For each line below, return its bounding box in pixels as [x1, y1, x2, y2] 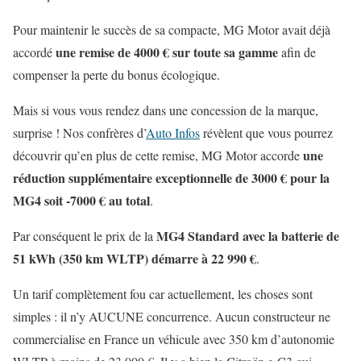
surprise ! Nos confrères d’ [13, 123, 146, 141]
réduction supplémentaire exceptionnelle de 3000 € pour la [13, 168, 330, 187]
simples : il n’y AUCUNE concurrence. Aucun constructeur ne [13, 307, 330, 325]
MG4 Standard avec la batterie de [156, 226, 339, 245]
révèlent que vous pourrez [200, 123, 333, 141]
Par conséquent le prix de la [13, 226, 156, 244]
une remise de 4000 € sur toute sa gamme [56, 42, 278, 61]
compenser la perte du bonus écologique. [13, 65, 220, 83]
